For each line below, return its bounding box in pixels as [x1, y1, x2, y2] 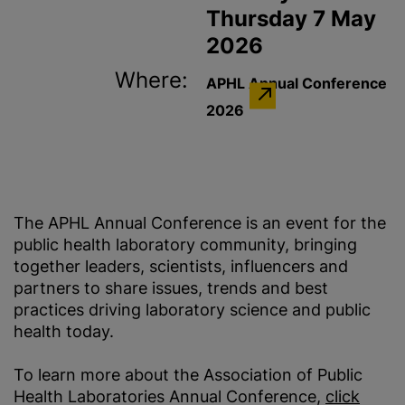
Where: [115, 67, 188, 93]
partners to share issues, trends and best [14, 278, 328, 297]
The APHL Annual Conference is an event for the [14, 213, 386, 232]
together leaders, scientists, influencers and [14, 257, 348, 276]
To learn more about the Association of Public [14, 365, 363, 384]
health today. [14, 322, 114, 341]
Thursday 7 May [206, 5, 376, 32]
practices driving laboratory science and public [14, 300, 371, 319]
